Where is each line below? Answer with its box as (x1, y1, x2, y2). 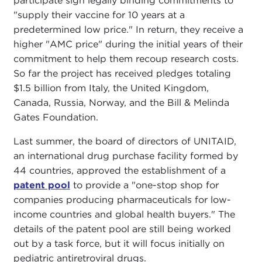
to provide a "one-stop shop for (70, 180, 219, 191)
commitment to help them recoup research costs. (13, 53, 239, 65)
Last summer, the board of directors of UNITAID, (13, 136, 236, 147)
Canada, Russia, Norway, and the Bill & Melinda (13, 97, 229, 109)
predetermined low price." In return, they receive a (13, 24, 243, 36)
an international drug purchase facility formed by (13, 150, 238, 162)
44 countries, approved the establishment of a (13, 165, 226, 177)
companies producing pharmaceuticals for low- (13, 194, 231, 206)
